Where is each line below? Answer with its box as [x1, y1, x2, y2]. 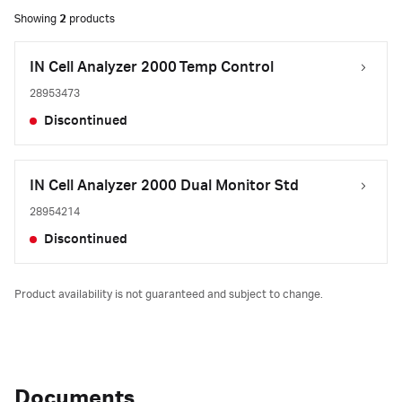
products [66, 13, 115, 25]
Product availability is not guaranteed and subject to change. [14, 288, 323, 301]
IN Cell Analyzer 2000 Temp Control [30, 59, 274, 75]
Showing [14, 13, 59, 25]
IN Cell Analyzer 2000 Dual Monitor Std [30, 178, 299, 194]
